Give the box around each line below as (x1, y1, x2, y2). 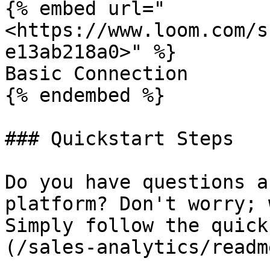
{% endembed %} (5, 84, 165, 106)
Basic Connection (5, 63, 188, 84)
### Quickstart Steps (5, 128, 234, 149)
